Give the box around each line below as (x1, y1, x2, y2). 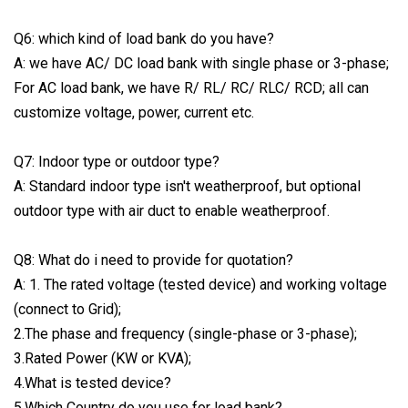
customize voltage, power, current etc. (14, 103, 254, 121)
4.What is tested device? (14, 373, 171, 392)
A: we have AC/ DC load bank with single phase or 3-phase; (14, 54, 389, 72)
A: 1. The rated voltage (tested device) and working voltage (14, 275, 387, 293)
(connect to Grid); (14, 300, 121, 318)
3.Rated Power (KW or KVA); (14, 349, 191, 367)
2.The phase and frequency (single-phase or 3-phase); (14, 324, 357, 342)
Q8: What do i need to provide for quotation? (14, 250, 293, 269)
